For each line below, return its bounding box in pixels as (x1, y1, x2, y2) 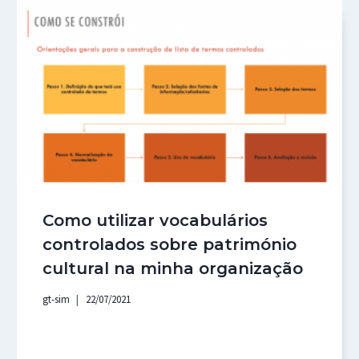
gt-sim (42, 292, 71, 306)
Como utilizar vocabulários (42, 210, 268, 230)
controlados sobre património (42, 234, 297, 254)
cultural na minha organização (42, 258, 304, 278)
